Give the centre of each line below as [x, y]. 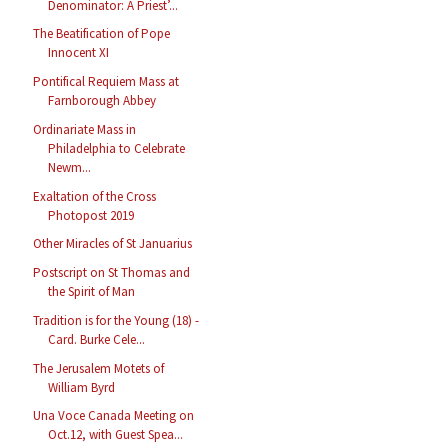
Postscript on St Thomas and [112, 273]
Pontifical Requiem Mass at [106, 82]
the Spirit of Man [92, 292]
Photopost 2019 [91, 215]
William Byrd [82, 387]
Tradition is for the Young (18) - [116, 320]
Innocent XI [79, 53]
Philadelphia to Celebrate [117, 148]
